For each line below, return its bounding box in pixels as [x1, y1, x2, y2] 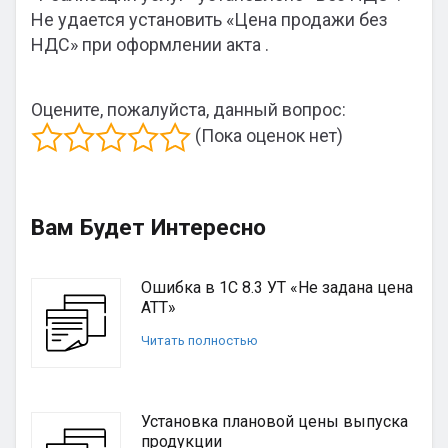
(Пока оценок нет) [191, 124, 343, 146]
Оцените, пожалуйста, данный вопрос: [31, 99, 346, 120]
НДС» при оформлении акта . [31, 34, 269, 55]
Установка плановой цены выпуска [141, 412, 408, 431]
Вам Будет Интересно [31, 214, 266, 240]
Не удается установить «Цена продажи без [31, 9, 388, 30]
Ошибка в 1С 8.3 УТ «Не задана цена [141, 278, 413, 297]
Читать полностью [141, 333, 258, 348]
